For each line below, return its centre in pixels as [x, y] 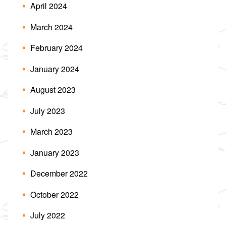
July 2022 [48, 215]
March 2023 [51, 132]
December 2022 [59, 174]
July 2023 [48, 110]
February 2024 [56, 48]
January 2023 [55, 152]
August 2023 [53, 90]
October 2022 [54, 194]
